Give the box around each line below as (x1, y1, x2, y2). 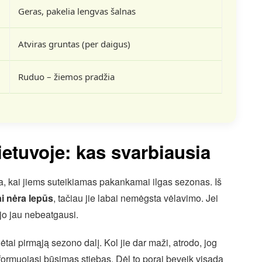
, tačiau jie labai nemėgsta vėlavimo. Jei (53, 191, 218, 205)
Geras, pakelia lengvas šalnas (18, 5, 136, 17)
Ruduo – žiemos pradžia (18, 71, 115, 82)
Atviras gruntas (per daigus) (18, 38, 130, 50)
